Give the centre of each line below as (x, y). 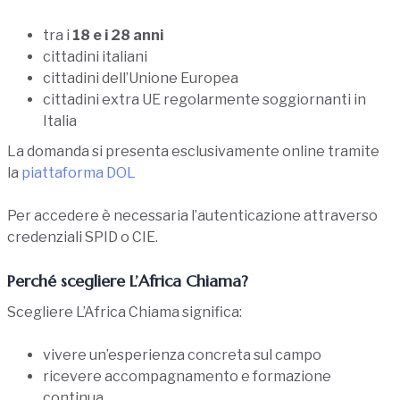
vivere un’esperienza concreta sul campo (182, 354)
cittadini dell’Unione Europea (141, 79)
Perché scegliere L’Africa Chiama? (128, 281)
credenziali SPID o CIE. (83, 237)
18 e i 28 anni (118, 36)
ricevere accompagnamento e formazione (187, 376)
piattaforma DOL (79, 173)
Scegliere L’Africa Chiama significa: (125, 312)
